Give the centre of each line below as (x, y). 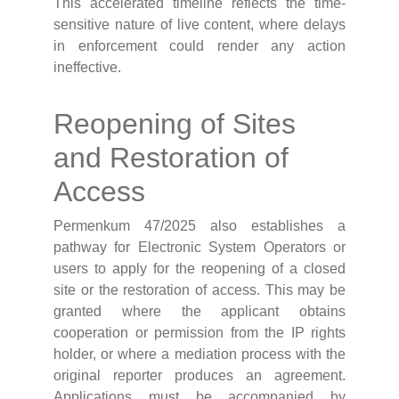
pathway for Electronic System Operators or (199, 248)
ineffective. (87, 68)
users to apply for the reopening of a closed (199, 269)
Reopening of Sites (175, 124)
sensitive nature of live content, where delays (199, 25)
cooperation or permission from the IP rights (199, 333)
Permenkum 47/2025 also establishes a (199, 226)
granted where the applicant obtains (199, 312)
